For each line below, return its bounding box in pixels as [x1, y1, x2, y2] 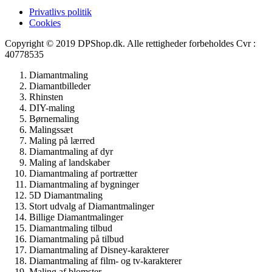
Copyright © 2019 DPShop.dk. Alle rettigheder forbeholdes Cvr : [5, 38, 256, 49]
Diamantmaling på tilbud [29, 234, 124, 245]
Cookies [29, 18, 61, 29]
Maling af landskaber [29, 157, 110, 168]
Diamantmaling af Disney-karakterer [29, 245, 169, 256]
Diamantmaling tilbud [29, 223, 112, 234]
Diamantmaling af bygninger [29, 179, 139, 190]
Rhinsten [29, 92, 63, 103]
